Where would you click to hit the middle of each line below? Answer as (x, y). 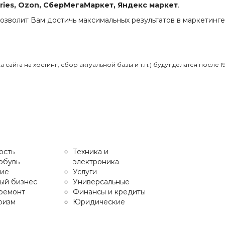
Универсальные (101, 182)
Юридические (99, 202)
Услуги (85, 172)
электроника (96, 162)
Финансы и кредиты (109, 192)
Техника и (91, 152)
